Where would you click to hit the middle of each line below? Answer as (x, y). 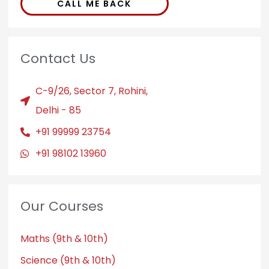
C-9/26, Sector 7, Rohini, (91, 91)
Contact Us (58, 58)
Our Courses (62, 206)
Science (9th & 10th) (68, 260)
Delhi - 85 (58, 110)
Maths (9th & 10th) (64, 238)
